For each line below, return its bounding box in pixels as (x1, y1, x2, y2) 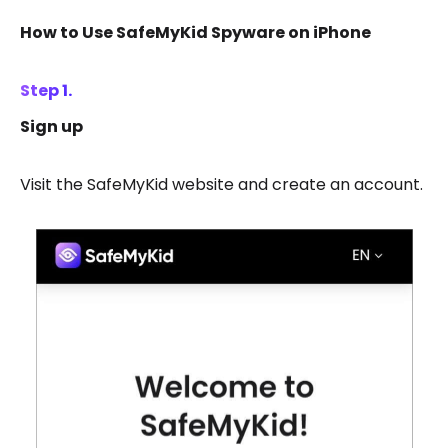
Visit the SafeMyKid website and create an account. (20, 172, 423, 196)
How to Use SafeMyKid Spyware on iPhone (20, 20, 371, 44)
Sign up (20, 114, 83, 138)
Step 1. (20, 78, 72, 102)
